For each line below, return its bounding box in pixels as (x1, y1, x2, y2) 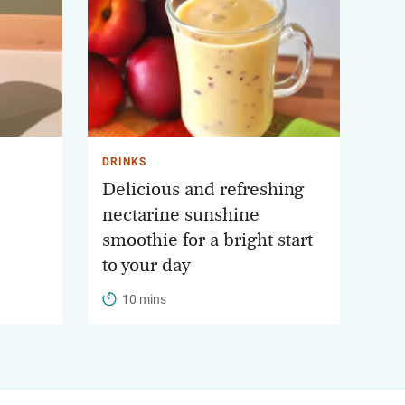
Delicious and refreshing (102, 180, 305, 200)
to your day (102, 256, 191, 276)
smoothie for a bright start (102, 231, 313, 250)
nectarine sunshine (102, 205, 259, 225)
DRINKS (102, 155, 146, 169)
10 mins (122, 292, 166, 307)
